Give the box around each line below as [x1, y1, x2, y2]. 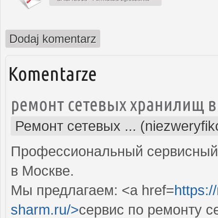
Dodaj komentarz [9, 32, 96, 45]
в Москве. [11, 163, 74, 179]
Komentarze [8, 62, 97, 85]
